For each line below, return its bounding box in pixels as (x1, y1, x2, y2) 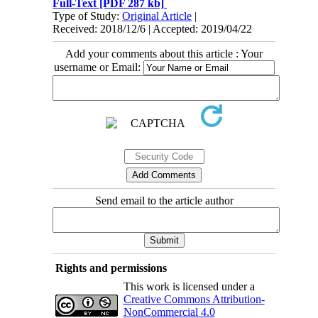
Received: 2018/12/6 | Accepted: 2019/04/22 (53, 22, 253, 35)
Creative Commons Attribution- (123, 292, 265, 305)
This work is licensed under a (123, 280, 255, 292)
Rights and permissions (55, 261, 167, 274)
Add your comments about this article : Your (65, 47, 263, 60)
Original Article (122, 9, 192, 22)
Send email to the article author (94, 194, 234, 207)
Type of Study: (53, 9, 123, 22)
